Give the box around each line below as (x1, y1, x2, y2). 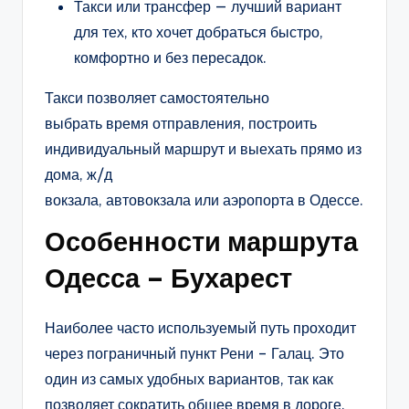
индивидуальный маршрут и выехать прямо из (45, 140, 362, 159)
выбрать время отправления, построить (45, 114, 317, 133)
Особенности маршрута (45, 225, 358, 259)
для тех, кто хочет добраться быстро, (74, 23, 323, 42)
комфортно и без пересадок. (74, 48, 267, 68)
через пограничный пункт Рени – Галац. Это (45, 344, 344, 363)
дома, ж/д (45, 165, 112, 184)
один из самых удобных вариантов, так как (45, 370, 333, 389)
